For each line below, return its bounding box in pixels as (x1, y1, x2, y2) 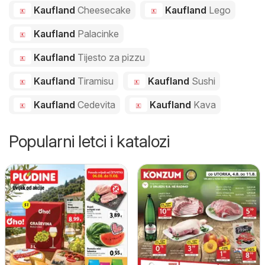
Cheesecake (77, 4, 131, 16)
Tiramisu (77, 75, 114, 87)
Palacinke (77, 28, 119, 40)
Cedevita (77, 99, 115, 111)
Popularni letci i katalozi (9, 131, 169, 151)
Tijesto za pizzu (77, 51, 145, 63)
